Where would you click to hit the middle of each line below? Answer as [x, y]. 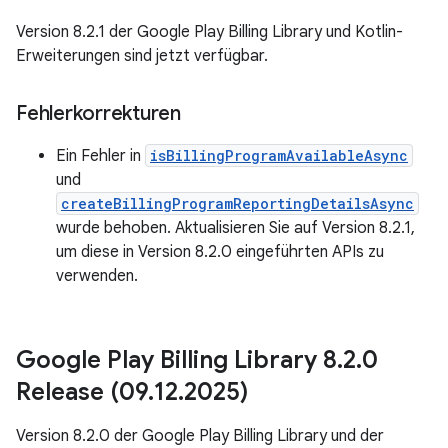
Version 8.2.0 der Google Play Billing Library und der [200, 436]
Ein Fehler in [100, 156]
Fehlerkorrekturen [98, 113]
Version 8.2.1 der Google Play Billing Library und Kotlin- [209, 32]
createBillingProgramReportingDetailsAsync [237, 203]
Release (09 [82, 392]
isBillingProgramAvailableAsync [279, 155]
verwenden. [97, 276]
